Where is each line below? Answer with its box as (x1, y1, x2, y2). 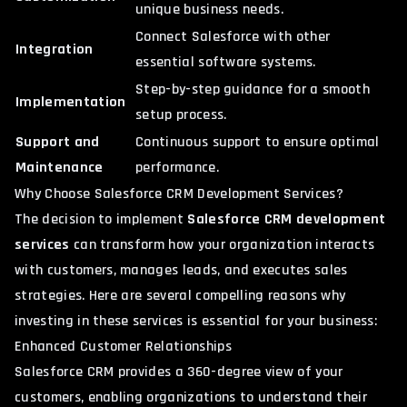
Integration (15, 39, 94, 59)
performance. (135, 157, 219, 177)
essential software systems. (135, 52, 316, 72)
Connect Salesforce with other (135, 26, 331, 46)
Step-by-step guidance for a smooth (135, 79, 370, 99)
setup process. (135, 104, 227, 124)
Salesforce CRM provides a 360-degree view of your (15, 362, 343, 382)
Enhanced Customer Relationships (15, 336, 232, 356)
